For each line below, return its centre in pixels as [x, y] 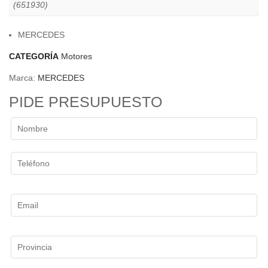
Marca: [23, 77]
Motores [77, 56]
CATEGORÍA [34, 56]
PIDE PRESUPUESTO [86, 101]
